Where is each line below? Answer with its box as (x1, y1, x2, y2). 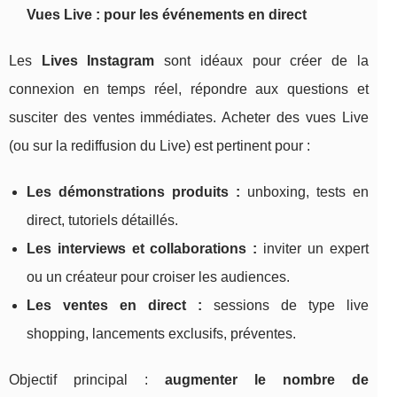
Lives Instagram (41, 53, 155, 69)
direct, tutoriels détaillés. (27, 213, 178, 229)
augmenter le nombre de (164, 372, 369, 388)
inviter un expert (257, 241, 369, 257)
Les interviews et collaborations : (27, 241, 258, 257)
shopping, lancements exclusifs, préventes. (27, 326, 296, 342)
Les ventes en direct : (27, 298, 202, 314)
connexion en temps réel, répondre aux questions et (9, 82, 369, 97)
